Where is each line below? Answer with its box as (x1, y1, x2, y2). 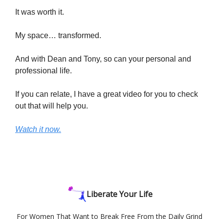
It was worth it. (15, 7, 64, 16)
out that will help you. (15, 101, 88, 110)
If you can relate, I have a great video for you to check (15, 89, 198, 98)
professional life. (15, 66, 72, 75)
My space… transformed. (15, 31, 101, 40)
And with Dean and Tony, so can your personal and (15, 54, 191, 63)
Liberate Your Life (86, 189, 153, 199)
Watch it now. (15, 125, 61, 133)
